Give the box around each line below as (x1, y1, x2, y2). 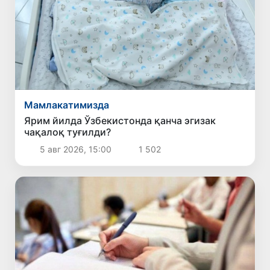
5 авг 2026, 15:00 (37, 144, 114, 155)
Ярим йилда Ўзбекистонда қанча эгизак (24, 115, 216, 127)
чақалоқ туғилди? (24, 126, 111, 139)
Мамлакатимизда (24, 99, 110, 111)
